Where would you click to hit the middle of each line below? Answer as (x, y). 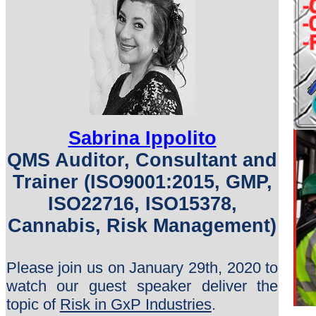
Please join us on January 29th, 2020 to (142, 268)
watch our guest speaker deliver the (142, 286)
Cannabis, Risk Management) (142, 226)
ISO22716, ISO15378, (142, 204)
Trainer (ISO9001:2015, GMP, (142, 182)
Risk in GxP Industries (135, 305)
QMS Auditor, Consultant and (142, 160)
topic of (33, 305)
